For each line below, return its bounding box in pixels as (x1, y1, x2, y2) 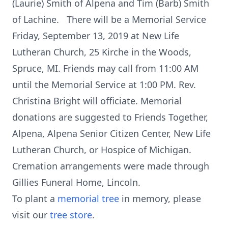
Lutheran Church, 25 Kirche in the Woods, (12, 46, 191, 58)
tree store (50, 209, 92, 221)
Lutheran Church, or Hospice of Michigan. (12, 144, 191, 156)
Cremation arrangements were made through (12, 160, 209, 172)
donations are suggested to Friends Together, (12, 111, 208, 123)
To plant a (12, 192, 58, 205)
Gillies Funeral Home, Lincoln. (12, 176, 140, 188)
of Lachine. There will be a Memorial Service (12, 13, 206, 25)
